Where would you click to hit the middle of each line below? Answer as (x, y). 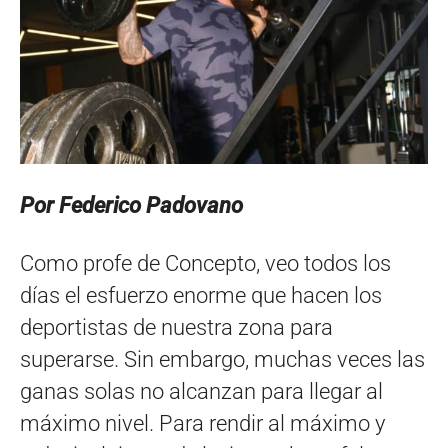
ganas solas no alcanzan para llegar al (201, 392)
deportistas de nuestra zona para (176, 328)
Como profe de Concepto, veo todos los (205, 264)
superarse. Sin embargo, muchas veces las (222, 360)
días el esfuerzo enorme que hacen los (201, 296)
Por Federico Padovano (131, 206)
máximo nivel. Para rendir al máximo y (202, 424)
